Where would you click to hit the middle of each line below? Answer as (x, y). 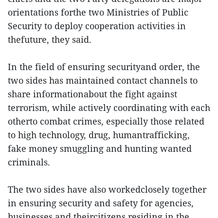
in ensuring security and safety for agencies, (101, 203)
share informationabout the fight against (92, 94)
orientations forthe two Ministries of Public (98, 12)
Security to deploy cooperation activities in (97, 26)
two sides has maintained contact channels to (103, 81)
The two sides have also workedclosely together (107, 190)
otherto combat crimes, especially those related (106, 121)
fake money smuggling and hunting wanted (100, 149)
